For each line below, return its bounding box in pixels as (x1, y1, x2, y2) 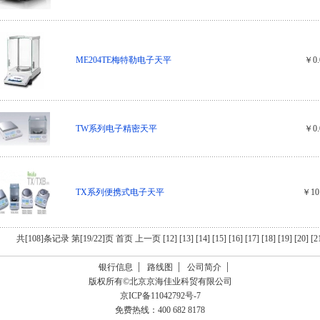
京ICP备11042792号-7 (117, 291, 201, 301)
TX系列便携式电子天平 (76, 187, 164, 197)
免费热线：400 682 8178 (115, 305, 205, 315)
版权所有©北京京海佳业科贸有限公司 (88, 276, 232, 286)
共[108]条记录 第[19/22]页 (16, 234, 116, 244)
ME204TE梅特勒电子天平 (76, 55, 171, 65)
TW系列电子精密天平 (76, 124, 157, 134)
